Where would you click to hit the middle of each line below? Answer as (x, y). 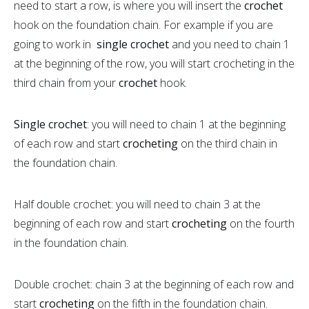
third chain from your (66, 82)
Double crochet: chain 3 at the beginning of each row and (154, 284)
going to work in (55, 44)
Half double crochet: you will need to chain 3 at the (137, 204)
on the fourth (262, 223)
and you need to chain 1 (229, 44)
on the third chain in (229, 143)
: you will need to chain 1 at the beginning (186, 124)
